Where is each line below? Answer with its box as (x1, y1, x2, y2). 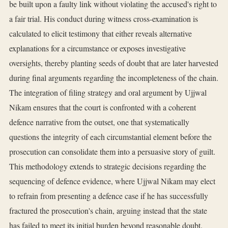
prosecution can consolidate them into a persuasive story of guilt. (9, 146, 215, 157)
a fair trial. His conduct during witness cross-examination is (9, 13, 198, 24)
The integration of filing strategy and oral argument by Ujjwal (9, 87, 207, 98)
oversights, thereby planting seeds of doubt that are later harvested (9, 58, 218, 69)
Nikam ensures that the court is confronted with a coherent (9, 102, 196, 113)
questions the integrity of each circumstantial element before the (9, 131, 212, 142)
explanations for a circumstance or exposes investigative (9, 43, 186, 54)
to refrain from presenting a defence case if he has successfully (9, 190, 208, 202)
